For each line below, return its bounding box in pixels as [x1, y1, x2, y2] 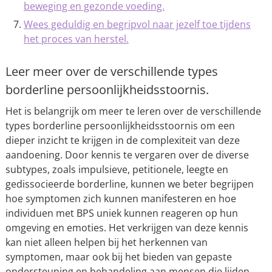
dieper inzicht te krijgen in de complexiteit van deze [5, 133, 240, 147]
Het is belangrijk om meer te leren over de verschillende [5, 104, 261, 118]
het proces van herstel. [23, 32, 129, 46]
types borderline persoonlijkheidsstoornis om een [5, 118, 235, 132]
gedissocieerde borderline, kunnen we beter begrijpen [5, 177, 254, 191]
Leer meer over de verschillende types [5, 63, 218, 80]
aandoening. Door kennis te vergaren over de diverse [5, 148, 249, 161]
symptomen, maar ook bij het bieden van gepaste [5, 250, 232, 263]
